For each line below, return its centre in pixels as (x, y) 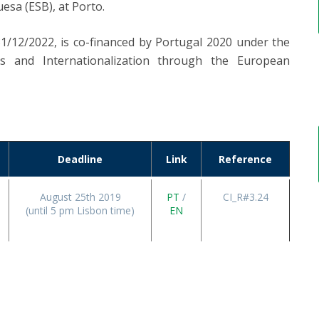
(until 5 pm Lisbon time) (80, 210)
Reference (245, 159)
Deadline (80, 159)
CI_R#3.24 (245, 197)
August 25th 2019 (80, 197)
